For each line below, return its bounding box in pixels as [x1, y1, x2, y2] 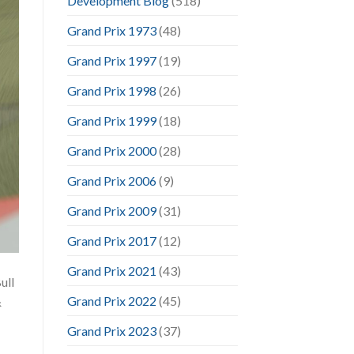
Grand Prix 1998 [66, 82, 156, 98]
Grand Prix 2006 [66, 172, 156, 188]
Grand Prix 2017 [66, 232, 156, 248]
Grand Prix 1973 [66, 22, 156, 38]
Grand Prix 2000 [66, 142, 156, 158]
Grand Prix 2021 [66, 262, 156, 278]
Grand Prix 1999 [66, 112, 156, 128]
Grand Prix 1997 [66, 52, 156, 68]
